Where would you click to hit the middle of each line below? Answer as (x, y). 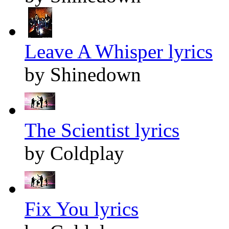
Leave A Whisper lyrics (119, 52)
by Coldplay (74, 153)
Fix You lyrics (82, 209)
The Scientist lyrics (102, 130)
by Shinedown (83, 75)
